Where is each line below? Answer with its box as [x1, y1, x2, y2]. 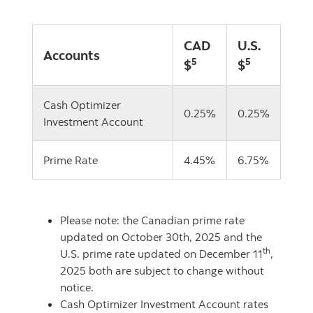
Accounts [43, 46, 100, 64]
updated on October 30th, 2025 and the [60, 230, 262, 244]
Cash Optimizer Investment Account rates [60, 297, 268, 311]
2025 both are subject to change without [60, 263, 264, 277]
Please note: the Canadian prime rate [60, 213, 245, 227]
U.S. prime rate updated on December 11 [60, 247, 263, 261]
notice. [60, 280, 94, 294]
